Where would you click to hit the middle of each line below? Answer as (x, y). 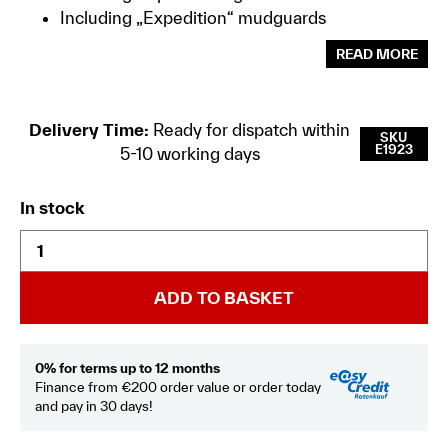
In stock (52, 207)
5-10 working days (189, 153)
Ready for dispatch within (250, 129)
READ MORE (377, 53)
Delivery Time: (89, 129)
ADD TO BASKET (224, 297)
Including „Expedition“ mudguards (193, 17)
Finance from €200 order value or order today (178, 386)
